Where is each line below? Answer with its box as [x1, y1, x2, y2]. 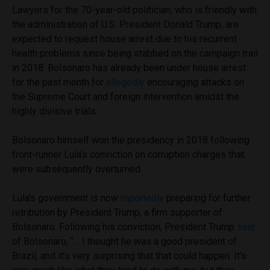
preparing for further [164, 192, 251, 204]
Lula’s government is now [12, 192, 121, 204]
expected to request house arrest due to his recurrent [12, 33, 237, 45]
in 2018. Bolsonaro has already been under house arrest [12, 61, 246, 74]
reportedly [121, 192, 164, 204]
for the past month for [12, 76, 106, 88]
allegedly [106, 76, 145, 88]
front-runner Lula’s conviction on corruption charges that [12, 148, 244, 160]
